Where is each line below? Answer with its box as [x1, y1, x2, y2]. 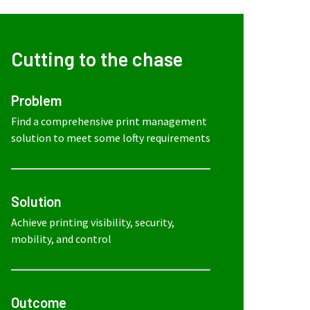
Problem [11, 92, 62, 109]
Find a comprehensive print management [11, 114, 207, 128]
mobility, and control [11, 232, 111, 246]
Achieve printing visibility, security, [11, 215, 174, 229]
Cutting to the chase [11, 47, 183, 71]
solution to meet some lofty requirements [11, 131, 210, 145]
